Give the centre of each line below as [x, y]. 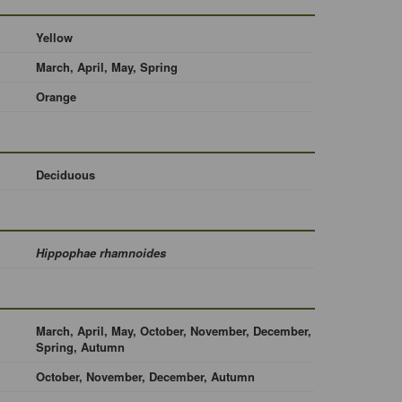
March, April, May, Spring [106, 67]
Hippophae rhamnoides [100, 253]
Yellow [54, 37]
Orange [56, 96]
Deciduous [65, 175]
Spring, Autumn [80, 347]
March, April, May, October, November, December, [173, 331]
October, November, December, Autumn [145, 376]
